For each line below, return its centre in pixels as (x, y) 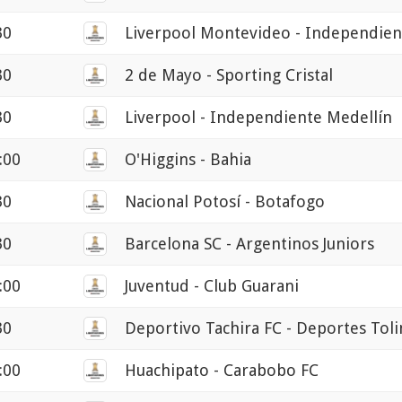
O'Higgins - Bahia (188, 160)
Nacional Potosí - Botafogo (225, 202)
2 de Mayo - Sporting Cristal (229, 75)
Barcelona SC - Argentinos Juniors (249, 244)
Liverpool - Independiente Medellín (258, 118)
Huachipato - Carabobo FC (222, 371)
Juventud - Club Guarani (212, 286)
